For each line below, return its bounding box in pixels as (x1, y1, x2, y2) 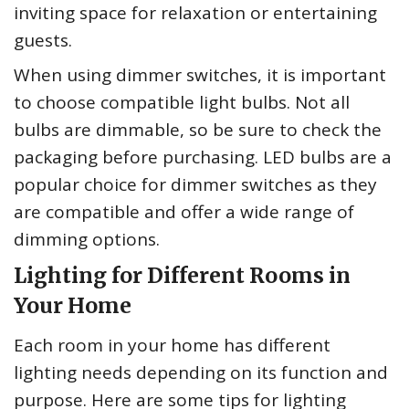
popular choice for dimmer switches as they (14, 173, 377, 197)
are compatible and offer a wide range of (14, 200, 354, 225)
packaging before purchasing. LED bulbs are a (14, 145, 392, 170)
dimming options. (14, 227, 160, 252)
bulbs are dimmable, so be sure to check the (14, 118, 382, 142)
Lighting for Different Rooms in (14, 262, 351, 289)
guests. (14, 28, 72, 53)
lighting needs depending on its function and (14, 361, 388, 385)
